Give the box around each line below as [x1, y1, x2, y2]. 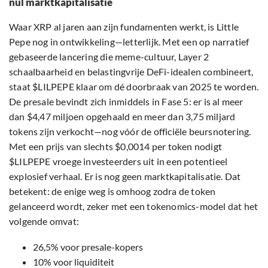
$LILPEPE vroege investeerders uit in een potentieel [9, 156, 228, 167]
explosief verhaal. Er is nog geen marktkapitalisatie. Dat [9, 170, 241, 182]
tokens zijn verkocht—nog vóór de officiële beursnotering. [9, 126, 251, 138]
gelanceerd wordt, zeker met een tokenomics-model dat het [9, 200, 258, 212]
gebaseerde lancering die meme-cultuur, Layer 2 [9, 51, 209, 63]
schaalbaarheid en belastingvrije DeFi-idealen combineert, [9, 66, 254, 78]
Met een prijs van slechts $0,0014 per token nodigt [9, 141, 223, 153]
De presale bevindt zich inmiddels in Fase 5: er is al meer [9, 96, 243, 108]
